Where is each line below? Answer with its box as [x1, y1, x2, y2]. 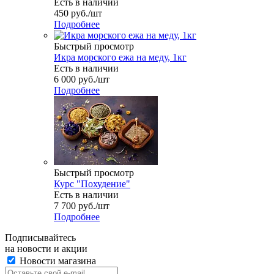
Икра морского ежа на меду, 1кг [54, 51, 187, 62]
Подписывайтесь [5, 232, 76, 243]
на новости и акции [5, 243, 87, 254]
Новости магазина [17, 255, 96, 266]
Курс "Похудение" [54, 178, 130, 189]
